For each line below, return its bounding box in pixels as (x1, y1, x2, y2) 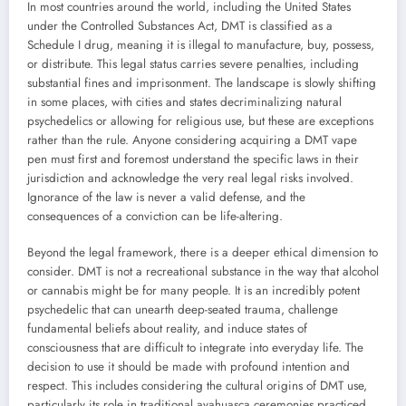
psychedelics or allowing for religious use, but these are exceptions (27, 111, 373, 130)
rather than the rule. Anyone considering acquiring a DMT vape (27, 130, 357, 149)
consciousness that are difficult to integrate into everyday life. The (27, 338, 363, 356)
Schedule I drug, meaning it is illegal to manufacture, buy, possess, (27, 35, 374, 53)
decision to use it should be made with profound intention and (27, 357, 350, 375)
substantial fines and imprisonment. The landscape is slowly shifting (27, 73, 376, 92)
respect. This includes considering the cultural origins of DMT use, (27, 376, 367, 394)
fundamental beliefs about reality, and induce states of (27, 319, 307, 337)
